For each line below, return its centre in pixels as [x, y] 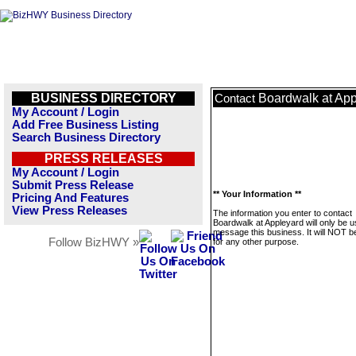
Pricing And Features [70, 198]
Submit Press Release [73, 185]
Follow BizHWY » [94, 242]
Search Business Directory [86, 137]
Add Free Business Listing [85, 125]
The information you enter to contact [282, 213]
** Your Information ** [257, 194]
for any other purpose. [256, 242]
